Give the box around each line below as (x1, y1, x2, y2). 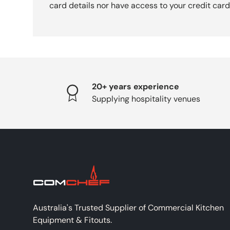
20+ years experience (91, 81, 179, 92)
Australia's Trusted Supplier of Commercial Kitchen (33, 202, 224, 213)
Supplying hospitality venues (91, 93, 200, 105)
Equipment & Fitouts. (33, 214, 112, 225)
